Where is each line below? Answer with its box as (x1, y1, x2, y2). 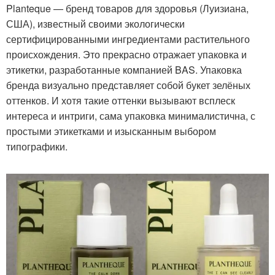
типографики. (6, 139, 68, 153)
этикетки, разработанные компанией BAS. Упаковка (6, 62, 242, 77)
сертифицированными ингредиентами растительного (6, 31, 250, 46)
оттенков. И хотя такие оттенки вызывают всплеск (6, 93, 235, 107)
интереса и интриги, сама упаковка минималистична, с (6, 108, 255, 123)
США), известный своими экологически (6, 16, 185, 31)
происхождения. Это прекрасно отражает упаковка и (6, 47, 247, 61)
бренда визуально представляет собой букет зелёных (6, 77, 250, 92)
